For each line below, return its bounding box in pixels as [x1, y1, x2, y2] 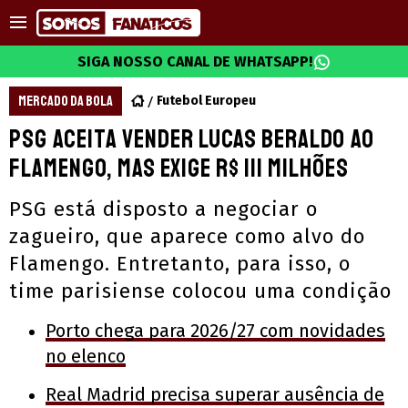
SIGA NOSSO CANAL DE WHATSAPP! [77, 53, 312, 70]
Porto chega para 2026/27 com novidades [46, 320, 385, 342]
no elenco [46, 345, 126, 367]
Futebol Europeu [157, 93, 256, 108]
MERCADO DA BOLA [18, 92, 113, 110]
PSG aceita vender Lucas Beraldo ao [9, 123, 374, 155]
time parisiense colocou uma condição [9, 279, 392, 303]
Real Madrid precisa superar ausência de [46, 383, 384, 405]
